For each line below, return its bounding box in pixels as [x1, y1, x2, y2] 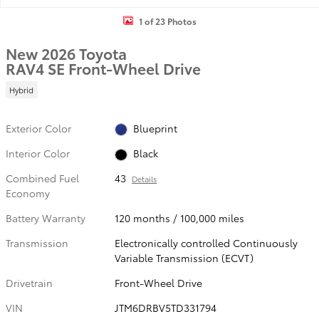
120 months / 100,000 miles [115, 211, 245, 225]
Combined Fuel [6, 171, 79, 185]
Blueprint [132, 120, 177, 135]
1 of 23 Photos [138, 14, 197, 27]
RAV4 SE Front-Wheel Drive [6, 58, 201, 78]
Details [132, 173, 157, 184]
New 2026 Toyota [6, 43, 127, 63]
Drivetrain [6, 276, 53, 290]
